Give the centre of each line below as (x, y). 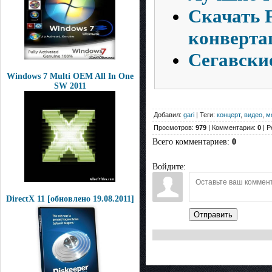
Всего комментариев (190, 142)
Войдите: (169, 167)
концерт (229, 115)
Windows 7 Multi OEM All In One (70, 76)
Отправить (213, 215)
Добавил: (168, 115)
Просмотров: (175, 128)
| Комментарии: (232, 128)
